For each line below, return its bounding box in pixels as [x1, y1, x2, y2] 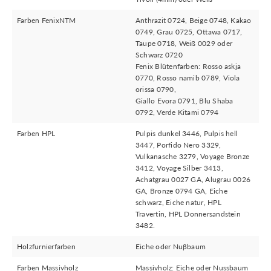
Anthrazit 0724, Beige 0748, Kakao [135, 16, 252, 25]
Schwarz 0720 [135, 51, 183, 59]
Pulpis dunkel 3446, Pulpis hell [135, 129, 238, 138]
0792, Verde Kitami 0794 [135, 108, 219, 117]
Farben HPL [17, 129, 56, 138]
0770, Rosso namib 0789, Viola [135, 74, 240, 82]
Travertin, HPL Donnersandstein [135, 210, 241, 218]
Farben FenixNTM [17, 16, 76, 25]
